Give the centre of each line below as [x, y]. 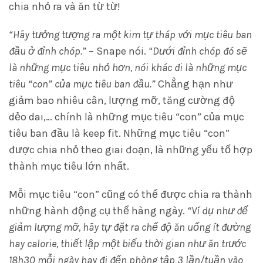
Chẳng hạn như [194, 84]
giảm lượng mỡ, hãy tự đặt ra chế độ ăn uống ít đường [130, 227]
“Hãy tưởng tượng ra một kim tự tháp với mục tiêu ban [130, 35]
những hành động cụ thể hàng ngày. [98, 211]
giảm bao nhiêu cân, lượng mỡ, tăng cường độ [122, 100]
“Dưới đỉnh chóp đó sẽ [198, 51]
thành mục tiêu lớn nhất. [69, 166]
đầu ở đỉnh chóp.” [48, 51]
